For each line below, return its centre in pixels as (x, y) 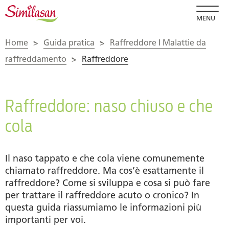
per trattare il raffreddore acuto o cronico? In (102, 195)
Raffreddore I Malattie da (158, 42)
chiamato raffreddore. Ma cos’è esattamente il (105, 170)
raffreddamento (36, 59)
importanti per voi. (45, 220)
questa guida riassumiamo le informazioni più (103, 207)
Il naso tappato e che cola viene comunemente (105, 158)
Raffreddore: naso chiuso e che (109, 106)
